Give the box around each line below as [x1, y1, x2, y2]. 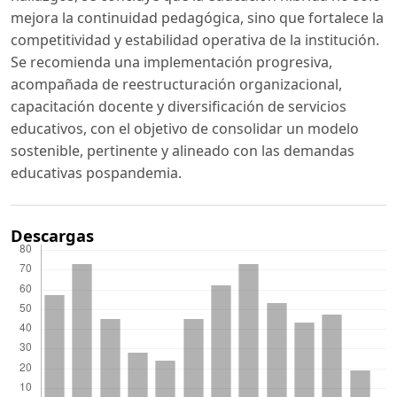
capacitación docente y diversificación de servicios [11, 97, 346, 117]
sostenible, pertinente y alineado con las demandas [11, 141, 354, 161]
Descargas [11, 223, 94, 246]
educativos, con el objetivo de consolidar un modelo [11, 119, 359, 139]
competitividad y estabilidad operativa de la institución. [11, 30, 379, 51]
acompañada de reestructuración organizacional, [11, 74, 342, 95]
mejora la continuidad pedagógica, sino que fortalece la [11, 8, 384, 28]
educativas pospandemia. [11, 163, 182, 183]
